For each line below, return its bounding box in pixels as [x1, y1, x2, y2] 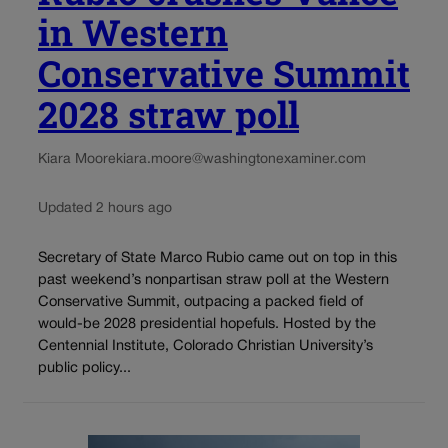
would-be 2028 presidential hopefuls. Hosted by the [38, 318, 376, 332]
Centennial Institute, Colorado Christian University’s [38, 340, 373, 354]
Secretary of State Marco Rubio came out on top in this [38, 252, 397, 266]
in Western [38, 8, 228, 57]
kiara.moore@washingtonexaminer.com [116, 153, 366, 167]
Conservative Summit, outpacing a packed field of [38, 296, 363, 310]
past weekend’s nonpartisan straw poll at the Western [38, 274, 389, 288]
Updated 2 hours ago [38, 202, 172, 216]
